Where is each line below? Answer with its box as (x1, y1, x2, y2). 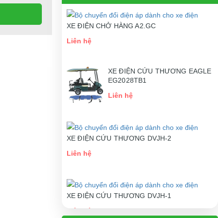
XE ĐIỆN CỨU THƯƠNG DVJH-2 (67, 134, 172, 142)
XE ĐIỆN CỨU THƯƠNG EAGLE (108, 67, 212, 75)
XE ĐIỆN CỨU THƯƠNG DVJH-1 (67, 192, 172, 200)
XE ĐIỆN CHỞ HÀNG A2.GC (67, 21, 156, 30)
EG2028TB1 (108, 76, 147, 84)
